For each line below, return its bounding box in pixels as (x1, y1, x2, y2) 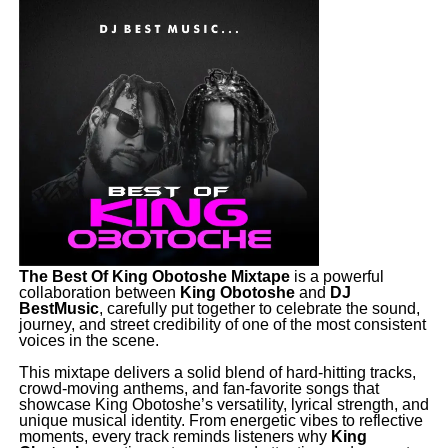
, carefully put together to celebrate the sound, (98, 300, 420, 318)
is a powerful (289, 268, 384, 286)
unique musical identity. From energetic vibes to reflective (18, 412, 423, 430)
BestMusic (18, 300, 99, 318)
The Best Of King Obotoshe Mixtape (18, 268, 290, 286)
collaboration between (18, 284, 180, 302)
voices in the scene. (18, 332, 159, 350)
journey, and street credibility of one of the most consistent (18, 316, 426, 334)
